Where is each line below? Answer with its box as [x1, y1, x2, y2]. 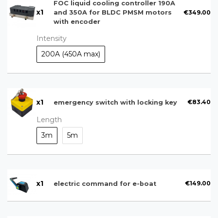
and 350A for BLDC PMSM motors [53, 9, 172, 17]
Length [36, 115, 62, 124]
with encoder [53, 18, 100, 26]
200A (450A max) [41, 50, 100, 59]
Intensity [36, 34, 67, 43]
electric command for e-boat [53, 180, 156, 187]
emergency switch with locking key [53, 98, 177, 106]
